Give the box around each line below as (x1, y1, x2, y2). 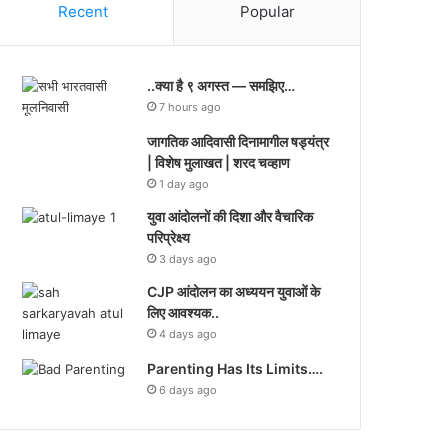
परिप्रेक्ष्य (147, 229, 191, 247)
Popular (239, 2, 295, 22)
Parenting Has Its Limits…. (147, 360, 324, 378)
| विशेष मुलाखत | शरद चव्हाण (147, 154, 291, 172)
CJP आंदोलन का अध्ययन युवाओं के (147, 283, 321, 301)
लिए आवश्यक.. (147, 304, 220, 322)
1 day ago (159, 177, 210, 192)
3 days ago (159, 252, 218, 267)
